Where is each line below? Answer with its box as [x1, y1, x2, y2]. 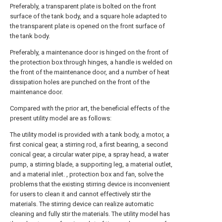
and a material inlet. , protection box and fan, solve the [10, 170, 164, 178]
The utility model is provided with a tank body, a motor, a [10, 131, 169, 138]
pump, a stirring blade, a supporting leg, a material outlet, [10, 161, 172, 168]
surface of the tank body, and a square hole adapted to [10, 12, 167, 20]
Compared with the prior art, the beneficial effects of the [10, 105, 169, 112]
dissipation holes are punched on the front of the [10, 78, 150, 86]
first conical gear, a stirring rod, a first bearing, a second [10, 141, 168, 148]
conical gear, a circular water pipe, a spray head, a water [10, 151, 168, 158]
